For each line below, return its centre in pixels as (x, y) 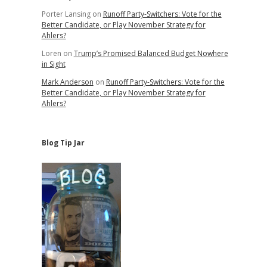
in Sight (53, 64)
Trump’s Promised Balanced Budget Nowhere (151, 53)
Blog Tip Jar (63, 143)
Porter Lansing (66, 14)
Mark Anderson (67, 82)
